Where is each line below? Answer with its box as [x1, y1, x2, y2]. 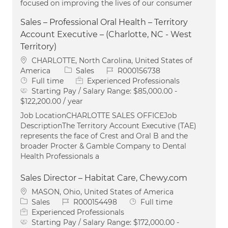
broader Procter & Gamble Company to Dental [20, 141, 186, 151]
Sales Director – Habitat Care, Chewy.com [20, 173, 187, 183]
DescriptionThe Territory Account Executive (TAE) [20, 121, 196, 130]
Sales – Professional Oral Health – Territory [20, 17, 188, 27]
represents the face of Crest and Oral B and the [20, 131, 188, 140]
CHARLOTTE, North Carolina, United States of [32, 55, 192, 65]
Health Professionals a [20, 151, 99, 161]
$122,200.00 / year [20, 96, 83, 106]
